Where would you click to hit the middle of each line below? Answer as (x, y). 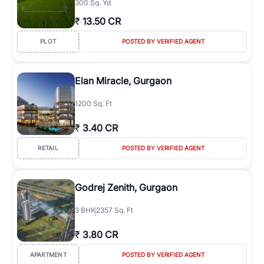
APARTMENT (48, 255)
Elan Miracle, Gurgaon (123, 81)
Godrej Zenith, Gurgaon (126, 187)
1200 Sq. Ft (93, 103)
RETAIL (48, 148)
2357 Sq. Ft (115, 210)
